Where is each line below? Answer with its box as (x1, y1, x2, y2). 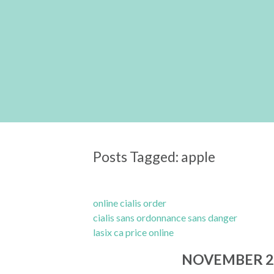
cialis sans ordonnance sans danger (93, 212, 237, 224)
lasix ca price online (93, 226, 174, 239)
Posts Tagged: (93, 147, 179, 165)
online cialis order (93, 197, 166, 209)
